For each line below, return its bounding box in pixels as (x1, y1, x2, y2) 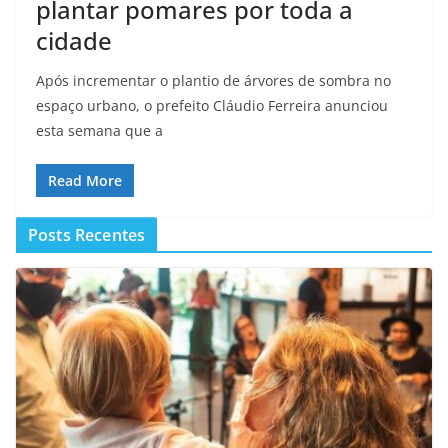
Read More (48, 170, 122, 190)
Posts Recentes (28, 223, 146, 246)
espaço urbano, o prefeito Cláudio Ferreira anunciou (36, 95, 388, 115)
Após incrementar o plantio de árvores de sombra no (36, 70, 391, 90)
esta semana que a (36, 120, 163, 140)
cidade (36, 23, 112, 57)
